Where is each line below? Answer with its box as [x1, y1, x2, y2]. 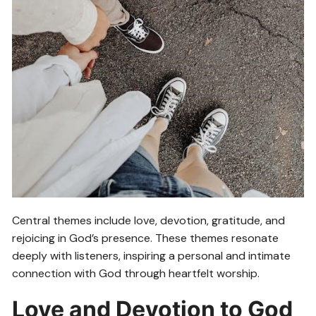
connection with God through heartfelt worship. [12, 266, 260, 281]
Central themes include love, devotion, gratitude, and [12, 213, 286, 229]
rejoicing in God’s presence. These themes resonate [12, 231, 279, 246]
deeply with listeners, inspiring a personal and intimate [12, 248, 291, 264]
